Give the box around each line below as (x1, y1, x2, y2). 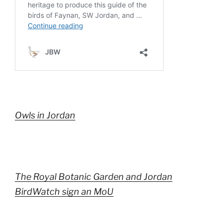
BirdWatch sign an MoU (15, 186, 113, 197)
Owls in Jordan (15, 110, 75, 120)
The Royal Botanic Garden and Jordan (15, 171, 172, 182)
